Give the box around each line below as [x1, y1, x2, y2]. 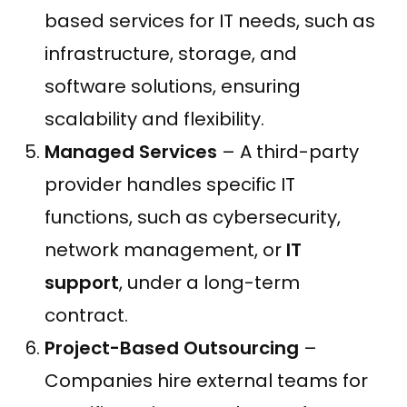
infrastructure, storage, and [45, 40, 297, 66]
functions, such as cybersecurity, [45, 203, 341, 230]
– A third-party [217, 138, 359, 164]
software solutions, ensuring [45, 73, 301, 99]
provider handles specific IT [45, 171, 295, 197]
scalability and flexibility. [45, 105, 264, 132]
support [45, 269, 119, 295]
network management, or [45, 236, 286, 263]
